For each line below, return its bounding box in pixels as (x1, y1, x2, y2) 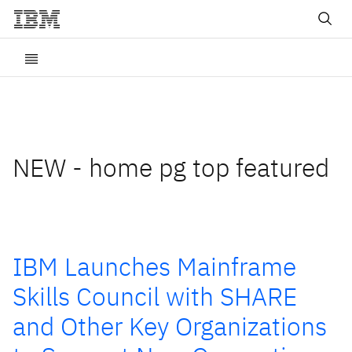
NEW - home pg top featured (13, 151, 329, 184)
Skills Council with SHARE (13, 280, 297, 313)
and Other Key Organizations (13, 310, 327, 343)
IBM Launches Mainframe (13, 250, 296, 283)
